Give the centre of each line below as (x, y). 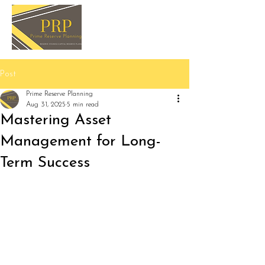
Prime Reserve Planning (59, 94)
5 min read (83, 105)
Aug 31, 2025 (46, 105)
